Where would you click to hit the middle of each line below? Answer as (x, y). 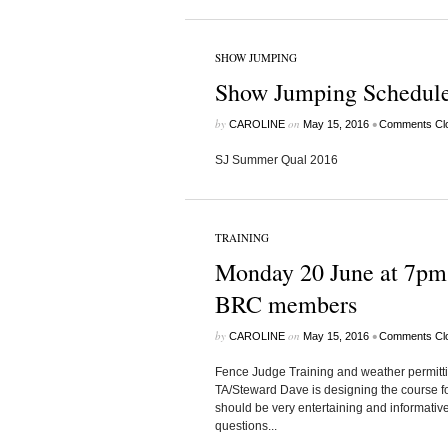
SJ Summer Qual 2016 (276, 160)
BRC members (285, 304)
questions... (245, 426)
